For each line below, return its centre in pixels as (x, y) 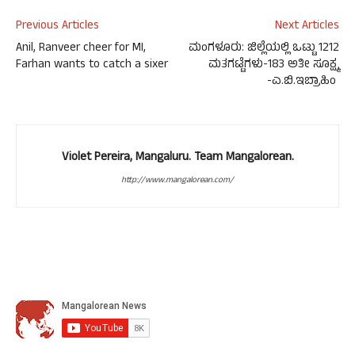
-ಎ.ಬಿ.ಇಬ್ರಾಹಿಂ (303, 82)
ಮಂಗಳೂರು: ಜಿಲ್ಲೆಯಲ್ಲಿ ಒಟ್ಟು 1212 (264, 49)
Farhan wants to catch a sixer (92, 65)
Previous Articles (57, 27)
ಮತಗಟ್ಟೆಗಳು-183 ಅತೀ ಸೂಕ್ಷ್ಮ (274, 65)
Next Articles (307, 27)
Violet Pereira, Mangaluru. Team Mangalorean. (177, 158)
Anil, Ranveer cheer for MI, (81, 49)
